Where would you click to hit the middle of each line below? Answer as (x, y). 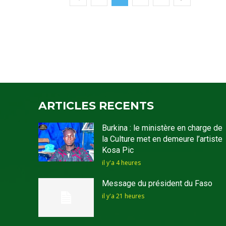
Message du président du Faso (157, 184)
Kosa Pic (118, 150)
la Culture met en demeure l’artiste (162, 139)
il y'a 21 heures (123, 196)
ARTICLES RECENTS (96, 106)
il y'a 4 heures (121, 163)
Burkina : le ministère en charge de (162, 128)
